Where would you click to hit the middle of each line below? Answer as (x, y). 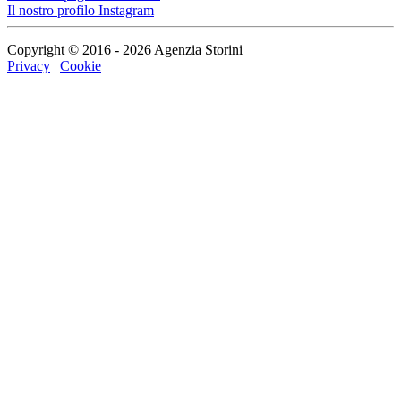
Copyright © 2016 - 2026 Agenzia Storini (125, 49)
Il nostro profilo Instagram (81, 10)
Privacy (29, 65)
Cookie (81, 65)
